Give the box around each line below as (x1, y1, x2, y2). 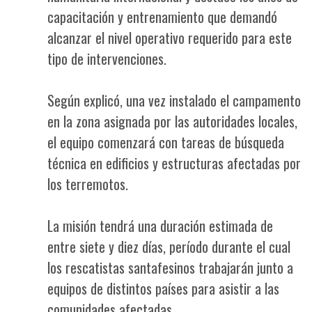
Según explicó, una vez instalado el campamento (47, 90, 301, 111)
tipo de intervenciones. (47, 48, 166, 69)
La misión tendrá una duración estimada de (47, 215, 273, 236)
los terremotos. (47, 173, 128, 194)
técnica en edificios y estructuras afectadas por (47, 153, 301, 173)
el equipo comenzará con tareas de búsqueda (47, 132, 284, 153)
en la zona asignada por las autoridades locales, (47, 111, 297, 132)
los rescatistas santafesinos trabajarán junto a (47, 257, 293, 278)
